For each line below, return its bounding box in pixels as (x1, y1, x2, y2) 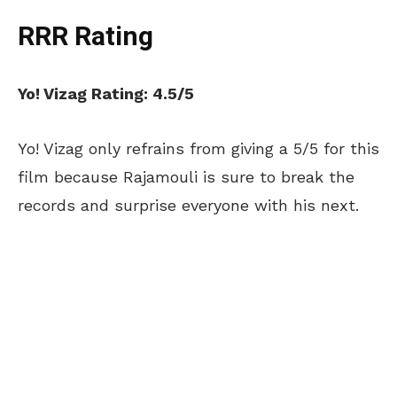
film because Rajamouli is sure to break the (18, 167, 354, 186)
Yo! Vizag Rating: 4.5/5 (18, 83, 194, 103)
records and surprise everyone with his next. (18, 195, 359, 214)
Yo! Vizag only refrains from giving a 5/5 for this (18, 138, 379, 158)
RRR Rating (18, 17, 153, 57)
